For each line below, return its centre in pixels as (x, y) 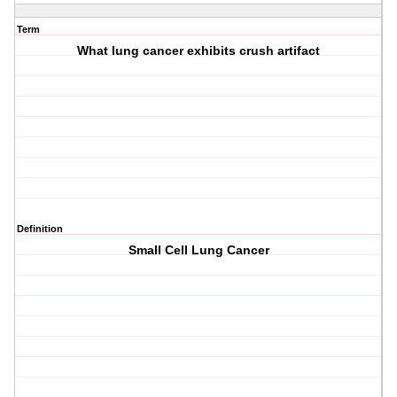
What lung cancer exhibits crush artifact (199, 51)
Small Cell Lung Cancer (198, 250)
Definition (40, 229)
